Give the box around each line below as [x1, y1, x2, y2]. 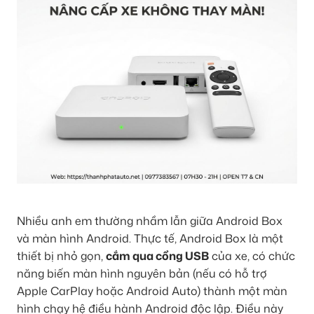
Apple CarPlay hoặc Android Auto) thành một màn [17, 282, 287, 299]
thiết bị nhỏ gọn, [17, 247, 106, 264]
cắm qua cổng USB [106, 247, 209, 264]
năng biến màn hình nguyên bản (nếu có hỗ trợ [17, 265, 267, 281]
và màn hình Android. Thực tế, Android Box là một [17, 230, 283, 246]
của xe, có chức [209, 247, 295, 264]
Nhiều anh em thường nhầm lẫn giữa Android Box [17, 212, 282, 228]
